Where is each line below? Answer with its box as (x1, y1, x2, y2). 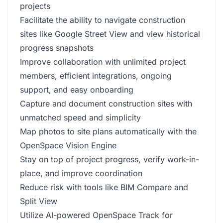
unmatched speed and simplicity (20, 112, 141, 122)
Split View (20, 196, 57, 206)
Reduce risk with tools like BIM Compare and (20, 182, 188, 192)
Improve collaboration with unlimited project (20, 57, 186, 67)
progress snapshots (20, 43, 94, 53)
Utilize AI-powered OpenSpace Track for (20, 210, 173, 220)
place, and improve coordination (20, 168, 142, 178)
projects (20, 1, 50, 11)
